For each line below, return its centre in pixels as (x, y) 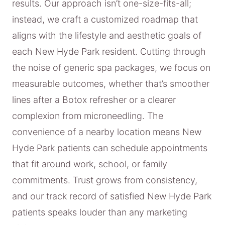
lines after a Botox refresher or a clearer (94, 99)
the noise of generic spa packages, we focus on (111, 67)
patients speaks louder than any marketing (100, 212)
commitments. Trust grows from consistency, (105, 180)
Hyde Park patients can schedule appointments (110, 148)
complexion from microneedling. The (88, 116)
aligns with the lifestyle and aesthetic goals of (107, 35)
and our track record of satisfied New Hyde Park (112, 196)
